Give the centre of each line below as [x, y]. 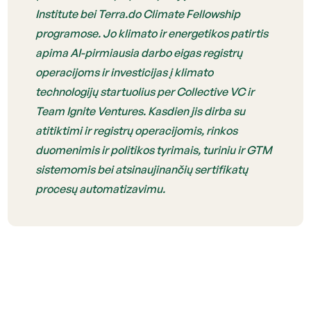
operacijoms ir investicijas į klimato [125, 72]
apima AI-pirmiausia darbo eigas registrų [139, 52]
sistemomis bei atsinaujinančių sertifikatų [142, 169]
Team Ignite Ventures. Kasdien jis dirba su [141, 111]
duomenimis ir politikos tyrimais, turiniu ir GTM [154, 150]
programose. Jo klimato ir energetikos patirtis [152, 33]
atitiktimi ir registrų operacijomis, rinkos [137, 130]
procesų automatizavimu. [101, 188]
